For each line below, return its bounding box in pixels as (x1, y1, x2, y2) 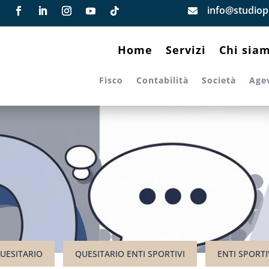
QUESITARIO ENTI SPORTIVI (75, 248, 185, 260)
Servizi (165, 43, 206, 57)
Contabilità (136, 74, 189, 86)
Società (201, 74, 236, 86)
